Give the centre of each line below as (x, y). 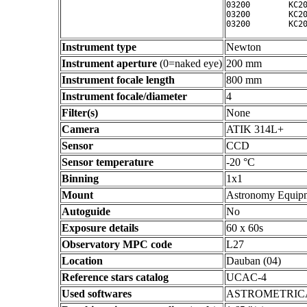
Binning (80, 179)
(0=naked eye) (189, 63)
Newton (244, 47)
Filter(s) (80, 113)
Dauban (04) (254, 261)
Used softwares (97, 294)
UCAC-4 (246, 277)
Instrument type (99, 47)
